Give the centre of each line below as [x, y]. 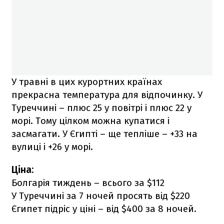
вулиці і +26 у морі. [52, 147]
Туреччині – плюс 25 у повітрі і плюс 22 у [101, 108]
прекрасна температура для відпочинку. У [107, 95]
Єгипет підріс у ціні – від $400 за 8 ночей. [104, 209]
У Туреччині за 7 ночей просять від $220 [101, 196]
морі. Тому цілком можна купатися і [90, 121]
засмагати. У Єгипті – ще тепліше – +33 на [104, 134]
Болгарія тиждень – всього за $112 [88, 183]
